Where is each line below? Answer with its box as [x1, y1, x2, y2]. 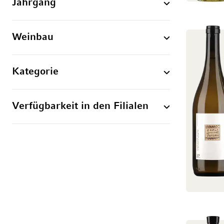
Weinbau [12, 32, 53, 42]
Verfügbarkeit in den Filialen [12, 101, 148, 111]
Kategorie [12, 67, 58, 77]
